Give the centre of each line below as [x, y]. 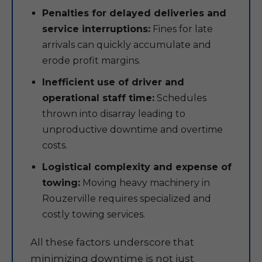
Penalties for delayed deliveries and [134, 13]
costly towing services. [94, 214]
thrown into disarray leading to [114, 114]
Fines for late [182, 29]
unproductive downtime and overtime [132, 130]
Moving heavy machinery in [145, 183]
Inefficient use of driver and [113, 82]
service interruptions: [96, 29]
